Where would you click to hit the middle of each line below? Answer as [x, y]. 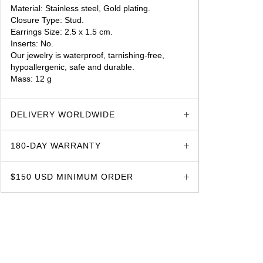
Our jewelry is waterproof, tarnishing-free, [88, 55]
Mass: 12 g [31, 79]
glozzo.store [33, 90]
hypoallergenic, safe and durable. [73, 67]
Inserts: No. [32, 43]
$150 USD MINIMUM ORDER [72, 177]
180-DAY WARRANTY [56, 146]
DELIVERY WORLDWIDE [63, 114]
